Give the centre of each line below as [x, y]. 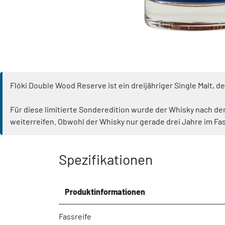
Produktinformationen [105, 191]
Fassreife [75, 216]
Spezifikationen [106, 159]
